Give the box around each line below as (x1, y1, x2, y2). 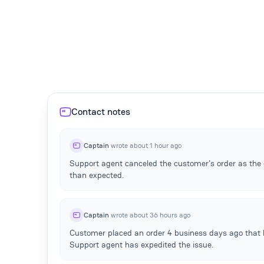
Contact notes (71, 105, 130, 118)
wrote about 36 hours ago (109, 210, 190, 220)
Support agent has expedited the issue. (70, 239, 213, 250)
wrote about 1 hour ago (109, 140, 181, 150)
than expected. (70, 169, 124, 180)
